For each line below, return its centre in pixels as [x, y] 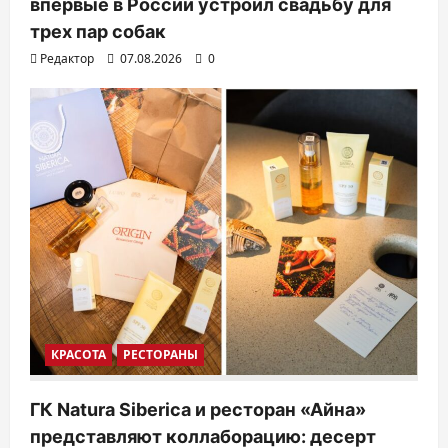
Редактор [67, 58]
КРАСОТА [78, 355]
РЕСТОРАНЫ [160, 355]
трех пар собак [98, 31]
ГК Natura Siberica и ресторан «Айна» [198, 410]
